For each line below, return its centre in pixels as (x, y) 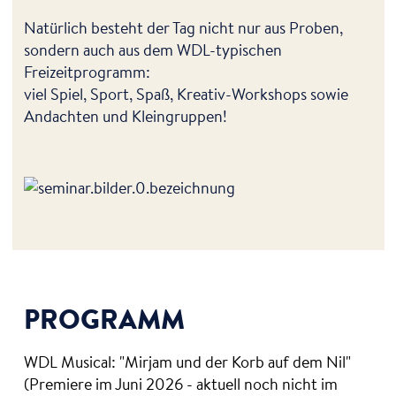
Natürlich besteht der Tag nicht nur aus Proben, (183, 27)
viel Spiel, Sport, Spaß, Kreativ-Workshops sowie (186, 93)
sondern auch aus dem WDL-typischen (153, 49)
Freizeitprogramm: (87, 71)
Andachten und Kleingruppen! (126, 115)
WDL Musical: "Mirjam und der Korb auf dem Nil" (187, 361)
